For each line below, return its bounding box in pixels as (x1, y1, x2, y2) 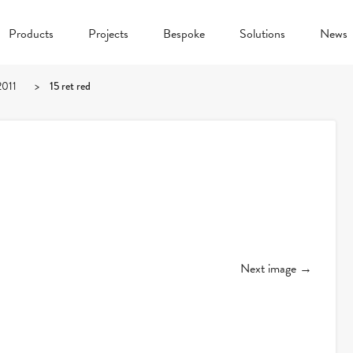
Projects (88, 24, 128, 43)
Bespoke (163, 24, 205, 43)
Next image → (240, 259, 312, 278)
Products (9, 24, 54, 43)
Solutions (240, 24, 285, 43)
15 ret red (50, 78, 91, 94)
